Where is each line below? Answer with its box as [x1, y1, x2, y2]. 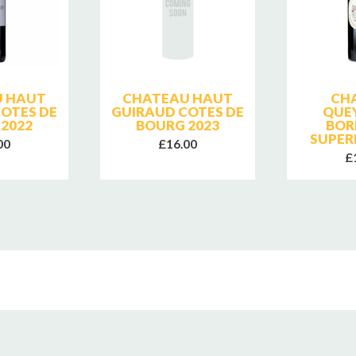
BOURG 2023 [135, 116, 219, 133]
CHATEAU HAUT [122, 89, 233, 106]
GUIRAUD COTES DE [110, 103, 244, 120]
